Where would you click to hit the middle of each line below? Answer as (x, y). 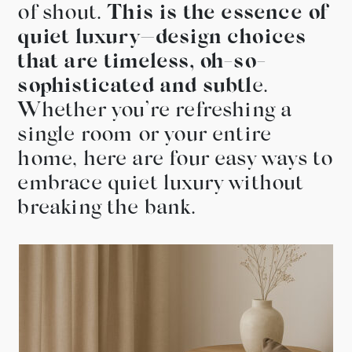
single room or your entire (145, 136)
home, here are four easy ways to (175, 160)
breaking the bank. (106, 209)
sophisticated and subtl (135, 87)
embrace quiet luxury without (161, 185)
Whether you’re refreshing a (155, 112)
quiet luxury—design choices (162, 38)
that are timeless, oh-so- (142, 63)
